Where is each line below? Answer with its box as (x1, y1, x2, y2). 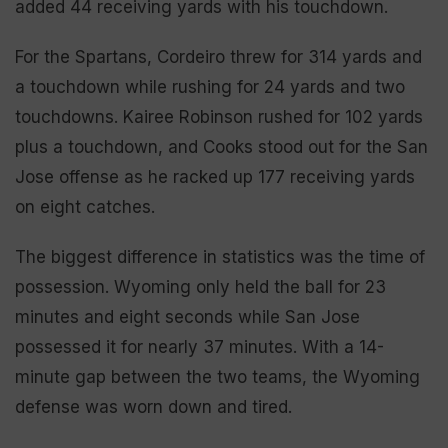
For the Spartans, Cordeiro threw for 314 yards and (15, 46, 422, 67)
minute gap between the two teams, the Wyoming (15, 366, 420, 387)
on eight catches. (15, 196, 155, 217)
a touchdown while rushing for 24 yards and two (15, 76, 405, 97)
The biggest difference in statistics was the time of (15, 246, 425, 267)
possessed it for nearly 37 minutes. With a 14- (15, 336, 384, 357)
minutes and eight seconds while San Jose (15, 306, 360, 327)
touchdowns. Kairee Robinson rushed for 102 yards (15, 106, 423, 127)
